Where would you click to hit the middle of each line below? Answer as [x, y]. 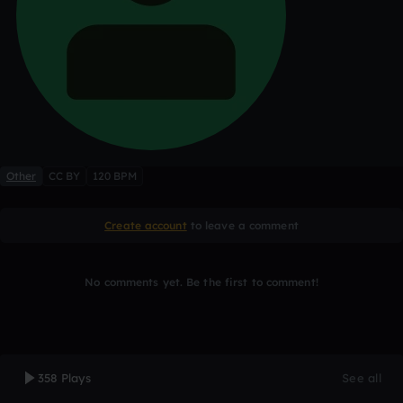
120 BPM [115, 176]
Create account [146, 225]
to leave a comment [242, 225]
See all [362, 378]
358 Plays [64, 378]
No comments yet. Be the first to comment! [201, 282]
